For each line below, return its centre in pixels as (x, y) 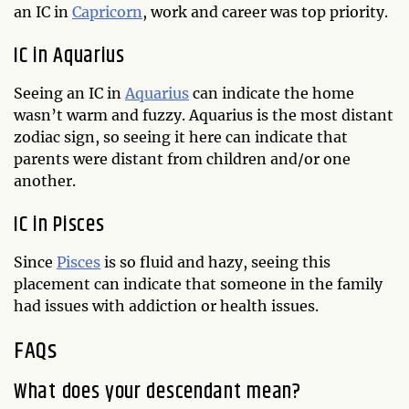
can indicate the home (272, 93)
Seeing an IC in (69, 93)
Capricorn (107, 12)
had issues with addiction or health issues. (166, 306)
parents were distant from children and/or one (182, 159)
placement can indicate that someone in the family (198, 284)
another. (45, 181)
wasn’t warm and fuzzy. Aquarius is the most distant (204, 115)
